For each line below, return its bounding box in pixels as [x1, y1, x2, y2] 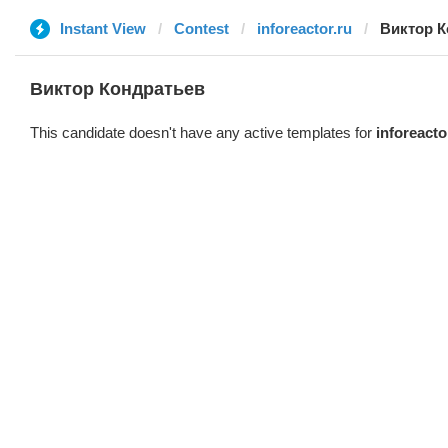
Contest [174, 20, 229, 37]
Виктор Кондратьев [30, 79, 205, 99]
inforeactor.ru [257, 20, 352, 37]
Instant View [60, 20, 146, 37]
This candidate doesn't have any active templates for [30, 124, 376, 141]
